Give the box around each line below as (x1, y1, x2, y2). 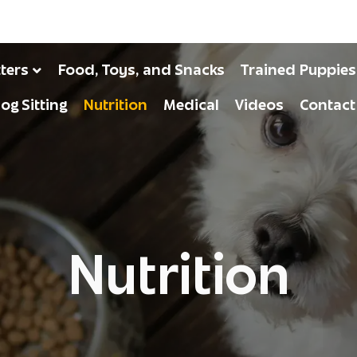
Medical (163, 96, 219, 115)
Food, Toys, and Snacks (57, 61, 225, 79)
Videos (235, 96, 284, 115)
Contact (300, 96, 355, 115)
